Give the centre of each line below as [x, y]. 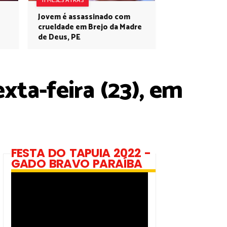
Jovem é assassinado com [84, 17]
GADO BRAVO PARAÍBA [77, 164]
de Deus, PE [59, 37]
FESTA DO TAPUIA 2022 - [81, 153]
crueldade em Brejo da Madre [90, 27]
